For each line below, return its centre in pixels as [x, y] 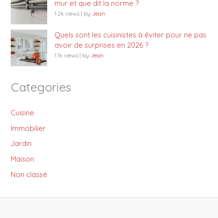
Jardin [21, 144]
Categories [41, 87]
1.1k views [66, 55]
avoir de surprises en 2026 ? [102, 45]
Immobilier [28, 128]
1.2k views [67, 14]
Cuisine [23, 112]
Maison [23, 159]
